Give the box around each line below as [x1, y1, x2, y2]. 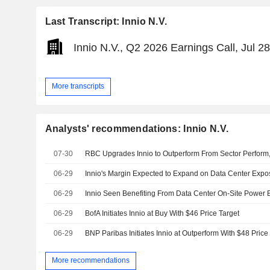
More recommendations [51, 256, 130, 265]
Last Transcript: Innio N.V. [45, 16, 168, 27]
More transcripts [51, 82, 104, 91]
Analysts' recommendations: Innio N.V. [45, 123, 229, 134]
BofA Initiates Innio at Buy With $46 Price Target [85, 209, 240, 218]
